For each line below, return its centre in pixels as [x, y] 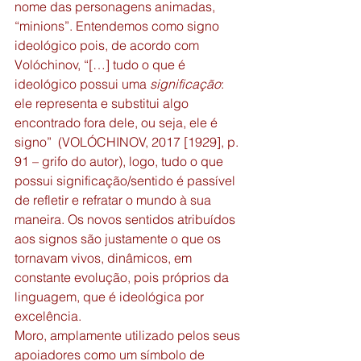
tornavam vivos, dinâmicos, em [105, 258]
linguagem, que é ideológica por [111, 297]
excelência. [50, 316]
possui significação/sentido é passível [127, 180]
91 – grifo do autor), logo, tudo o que [120, 161]
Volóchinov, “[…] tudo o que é [102, 64]
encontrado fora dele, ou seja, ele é [118, 122]
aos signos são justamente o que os [119, 239]
